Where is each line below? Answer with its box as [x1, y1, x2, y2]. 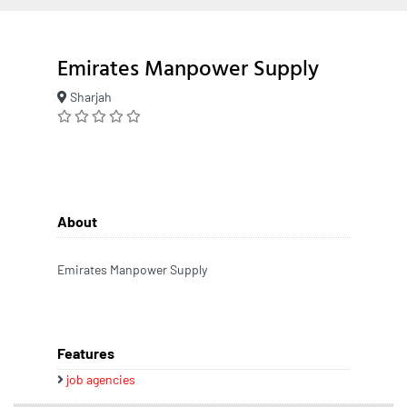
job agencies [66, 371, 135, 387]
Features [57, 343, 114, 362]
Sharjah [67, 88, 112, 104]
